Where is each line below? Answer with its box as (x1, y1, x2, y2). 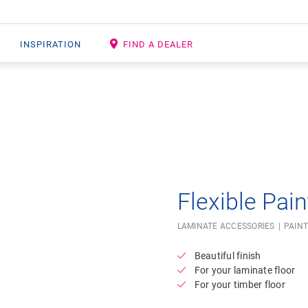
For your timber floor (194, 278, 285, 290)
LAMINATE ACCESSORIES (177, 221, 275, 231)
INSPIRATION (20, 38, 81, 49)
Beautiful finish (194, 250, 261, 261)
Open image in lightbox (130, 97, 243, 110)
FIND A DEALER (123, 38, 193, 49)
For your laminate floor (194, 264, 296, 276)
